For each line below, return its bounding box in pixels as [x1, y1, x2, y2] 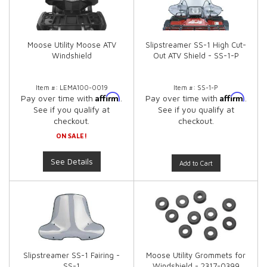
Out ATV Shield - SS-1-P [153, 51, 239, 60]
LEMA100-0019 [59, 83, 108, 91]
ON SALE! [56, 132, 87, 139]
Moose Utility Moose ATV [27, 40, 116, 49]
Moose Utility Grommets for [146, 250, 246, 260]
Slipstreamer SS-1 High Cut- [145, 40, 246, 49]
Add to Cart [179, 159, 213, 167]
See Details [50, 156, 93, 166]
